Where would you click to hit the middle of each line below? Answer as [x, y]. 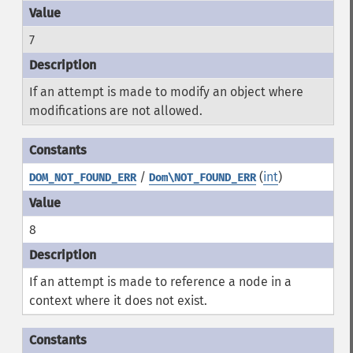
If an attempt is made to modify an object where [166, 92]
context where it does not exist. [118, 301]
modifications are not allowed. [115, 111]
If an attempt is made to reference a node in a [160, 282]
